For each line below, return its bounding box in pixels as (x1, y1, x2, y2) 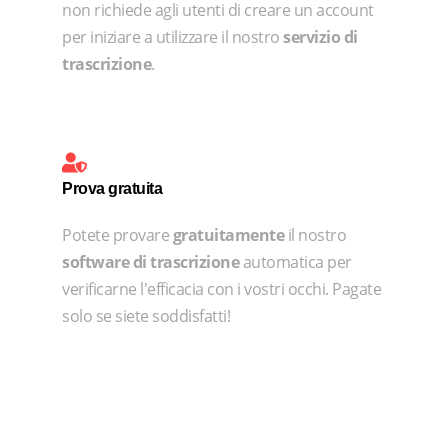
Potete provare (62, 224, 173, 247)
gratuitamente (172, 224, 285, 247)
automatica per (239, 251, 352, 274)
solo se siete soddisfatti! (62, 305, 231, 328)
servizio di (283, 25, 358, 48)
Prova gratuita (62, 180, 163, 198)
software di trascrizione (62, 251, 240, 274)
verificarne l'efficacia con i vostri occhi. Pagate (62, 278, 382, 301)
